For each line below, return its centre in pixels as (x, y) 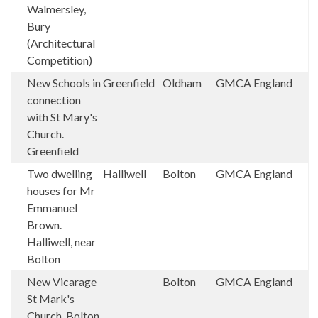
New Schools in (64, 83)
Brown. (44, 225)
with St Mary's (62, 117)
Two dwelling (60, 174)
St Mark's (51, 298)
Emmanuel (52, 208)
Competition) (60, 60)
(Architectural (61, 43)
